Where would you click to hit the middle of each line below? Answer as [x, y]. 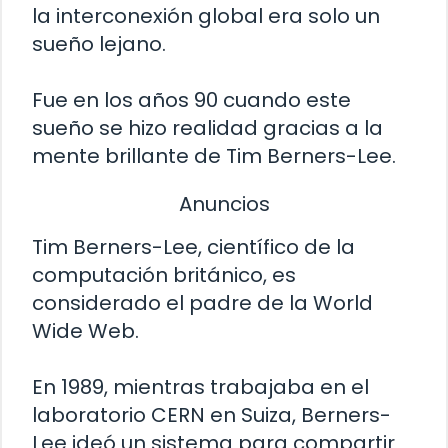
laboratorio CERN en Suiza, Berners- [211, 415]
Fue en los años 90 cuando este [191, 99]
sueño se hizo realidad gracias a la [207, 127]
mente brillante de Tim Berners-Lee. [214, 155]
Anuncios [224, 203]
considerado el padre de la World [202, 303]
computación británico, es [164, 275]
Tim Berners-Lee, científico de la [193, 247]
